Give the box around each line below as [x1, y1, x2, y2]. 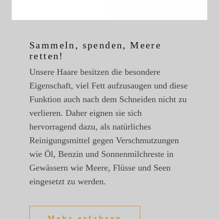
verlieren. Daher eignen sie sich [29, 108, 142, 118]
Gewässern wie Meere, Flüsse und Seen [29, 163, 171, 173]
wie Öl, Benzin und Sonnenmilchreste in [29, 149, 174, 159]
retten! [29, 50, 64, 62]
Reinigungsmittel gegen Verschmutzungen [29, 135, 179, 146]
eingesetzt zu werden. [29, 176, 106, 187]
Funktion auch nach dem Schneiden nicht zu [29, 94, 187, 105]
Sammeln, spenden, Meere [29, 40, 162, 51]
